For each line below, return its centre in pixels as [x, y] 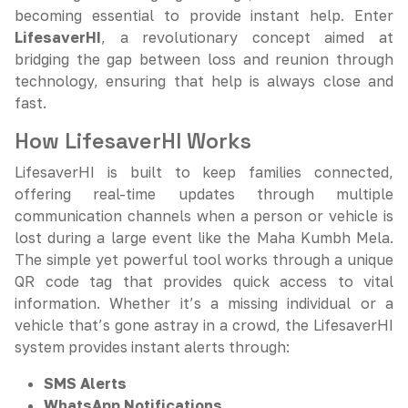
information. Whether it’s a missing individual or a [204, 303]
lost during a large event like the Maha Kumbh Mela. [204, 238]
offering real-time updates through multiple [204, 194]
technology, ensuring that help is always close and [204, 81]
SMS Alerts [85, 383]
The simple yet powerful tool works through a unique [204, 260]
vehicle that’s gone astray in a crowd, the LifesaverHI [204, 325]
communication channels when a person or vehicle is [204, 216]
